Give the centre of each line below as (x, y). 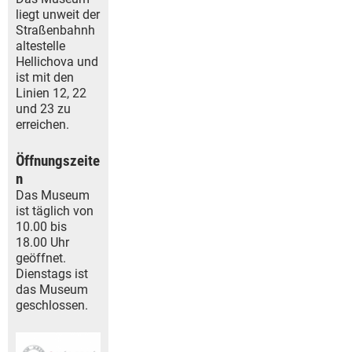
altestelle (40, 46)
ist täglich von (55, 211)
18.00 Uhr (42, 243)
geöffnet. (41, 258)
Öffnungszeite (58, 161)
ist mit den (45, 78)
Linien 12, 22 (51, 93)
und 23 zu (43, 109)
